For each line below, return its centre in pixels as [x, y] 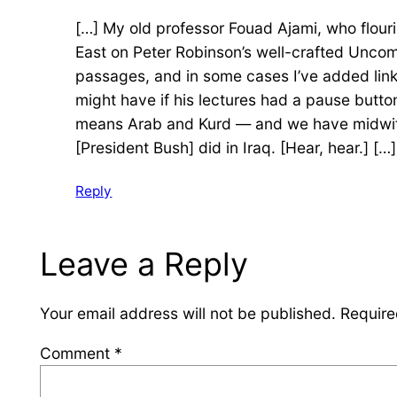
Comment [78, 353]
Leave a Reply [144, 265]
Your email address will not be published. [188, 314]
